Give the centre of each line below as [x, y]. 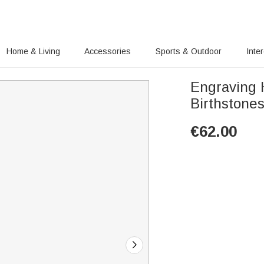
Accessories [108, 51]
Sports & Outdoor [189, 51]
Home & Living [33, 51]
